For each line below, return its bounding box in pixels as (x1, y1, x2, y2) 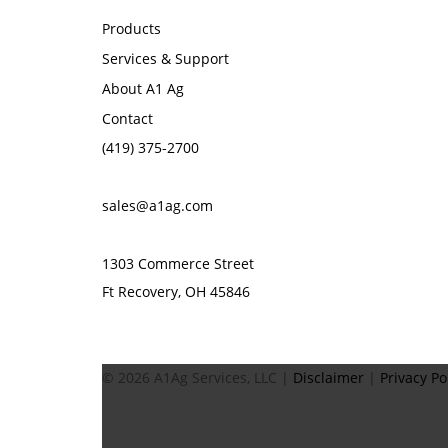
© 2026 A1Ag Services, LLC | (102, 368, 293, 388)
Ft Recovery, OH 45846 (102, 282, 250, 302)
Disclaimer (293, 368, 364, 388)
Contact (102, 109, 153, 129)
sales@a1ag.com (102, 196, 213, 216)
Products (102, 19, 161, 39)
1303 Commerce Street (102, 254, 254, 274)
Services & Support (102, 49, 229, 69)
